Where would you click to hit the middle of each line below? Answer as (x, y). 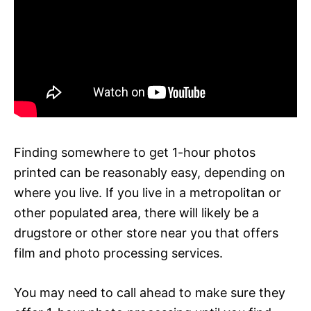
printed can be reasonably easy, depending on (150, 172)
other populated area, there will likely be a (136, 212)
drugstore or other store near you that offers (146, 233)
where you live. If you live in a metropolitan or (148, 192)
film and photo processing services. (118, 253)
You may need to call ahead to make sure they (150, 292)
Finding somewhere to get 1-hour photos (135, 152)
